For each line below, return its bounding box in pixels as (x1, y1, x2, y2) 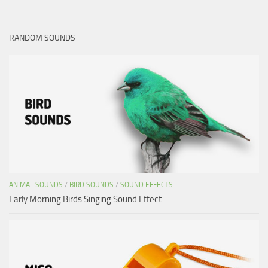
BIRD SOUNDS (69, 180, 114, 189)
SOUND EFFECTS (120, 180, 173, 189)
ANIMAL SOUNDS (9, 180, 63, 189)
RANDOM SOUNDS (9, 32, 75, 43)
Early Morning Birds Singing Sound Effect (9, 193, 162, 205)
